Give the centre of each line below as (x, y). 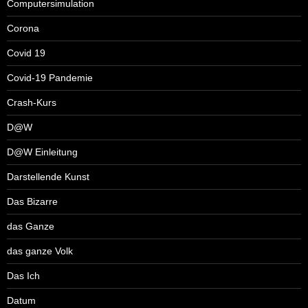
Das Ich (23, 275)
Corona (23, 28)
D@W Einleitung (42, 152)
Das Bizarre (32, 201)
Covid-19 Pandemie (50, 77)
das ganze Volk (40, 251)
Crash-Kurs (32, 102)
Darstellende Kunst (48, 176)
